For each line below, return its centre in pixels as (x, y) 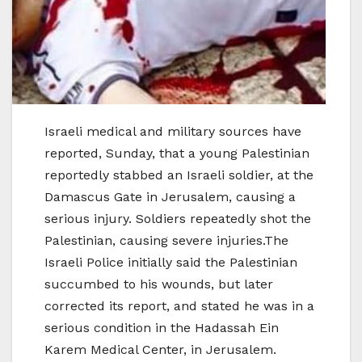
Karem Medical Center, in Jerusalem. (160, 350)
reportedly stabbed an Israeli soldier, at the (179, 175)
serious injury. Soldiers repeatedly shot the (178, 219)
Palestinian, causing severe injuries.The (166, 241)
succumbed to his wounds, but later (159, 284)
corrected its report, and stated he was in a (179, 306)
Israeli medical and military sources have (173, 132)
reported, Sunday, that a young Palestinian (177, 154)
